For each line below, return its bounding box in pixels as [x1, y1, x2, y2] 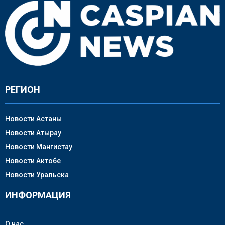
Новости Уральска [5, 170, 69, 179]
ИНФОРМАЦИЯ [5, 189, 71, 200]
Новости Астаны [5, 114, 62, 123]
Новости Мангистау [5, 142, 72, 151]
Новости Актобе [5, 156, 61, 165]
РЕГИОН [5, 84, 40, 95]
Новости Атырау [5, 128, 61, 137]
